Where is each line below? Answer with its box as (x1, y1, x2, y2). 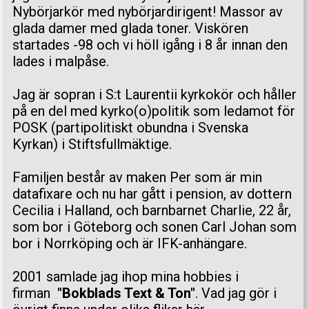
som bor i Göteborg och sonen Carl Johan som (12, 219, 297, 235)
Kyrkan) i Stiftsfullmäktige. (12, 136, 172, 152)
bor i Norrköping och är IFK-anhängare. (12, 235, 250, 252)
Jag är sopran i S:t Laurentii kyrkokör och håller (12, 86, 297, 103)
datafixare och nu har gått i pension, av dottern (12, 186, 292, 202)
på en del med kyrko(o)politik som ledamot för (12, 103, 295, 119)
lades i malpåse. (12, 53, 109, 70)
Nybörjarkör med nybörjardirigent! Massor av (12, 3, 283, 20)
